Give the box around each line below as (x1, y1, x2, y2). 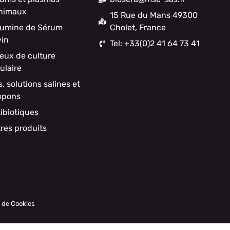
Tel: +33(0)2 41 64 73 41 (110, 38, 200, 48)
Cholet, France (110, 22, 166, 32)
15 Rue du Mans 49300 (110, 10, 198, 20)
